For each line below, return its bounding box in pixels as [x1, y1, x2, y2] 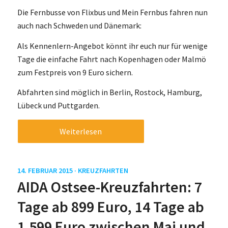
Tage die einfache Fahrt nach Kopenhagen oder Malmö [17, 53, 206, 64]
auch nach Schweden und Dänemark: [17, 20, 141, 31]
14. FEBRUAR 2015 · [17, 166, 78, 176]
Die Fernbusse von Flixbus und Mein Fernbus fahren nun [17, 7, 208, 18]
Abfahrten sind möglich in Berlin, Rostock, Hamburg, [17, 87, 202, 98]
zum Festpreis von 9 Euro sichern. [17, 67, 133, 77]
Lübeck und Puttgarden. [17, 100, 100, 111]
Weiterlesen [60, 126, 102, 137]
